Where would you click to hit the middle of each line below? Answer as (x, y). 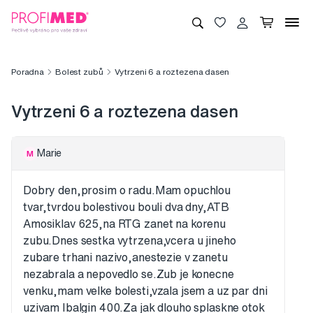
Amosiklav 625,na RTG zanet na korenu (124, 224)
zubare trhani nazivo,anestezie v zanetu (125, 257)
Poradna (28, 72)
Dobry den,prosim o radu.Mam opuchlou (127, 190)
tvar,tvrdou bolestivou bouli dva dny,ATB (126, 207)
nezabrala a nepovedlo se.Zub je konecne (129, 274)
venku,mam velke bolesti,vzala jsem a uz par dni (145, 291)
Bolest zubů (79, 72)
